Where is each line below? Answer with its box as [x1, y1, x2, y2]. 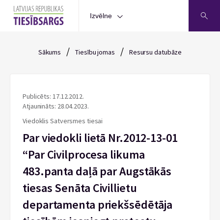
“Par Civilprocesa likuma [23, 147, 145, 162]
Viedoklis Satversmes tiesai [23, 116, 103, 125]
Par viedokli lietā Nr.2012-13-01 [23, 130, 178, 145]
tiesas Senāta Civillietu [23, 180, 137, 195]
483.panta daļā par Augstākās [23, 164, 172, 179]
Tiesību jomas [75, 48, 115, 56]
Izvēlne [90, 12, 112, 20]
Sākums [38, 48, 61, 56]
